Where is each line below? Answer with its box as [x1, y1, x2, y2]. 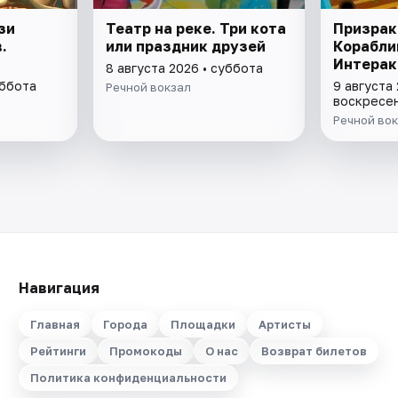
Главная [29, 317, 80, 331]
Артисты [258, 317, 311, 331]
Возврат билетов [260, 344, 367, 358]
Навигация [18, 279, 99, 297]
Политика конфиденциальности [29, 370, 227, 385]
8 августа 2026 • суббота [106, 60, 264, 76]
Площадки [170, 317, 235, 331]
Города [102, 317, 147, 331]
